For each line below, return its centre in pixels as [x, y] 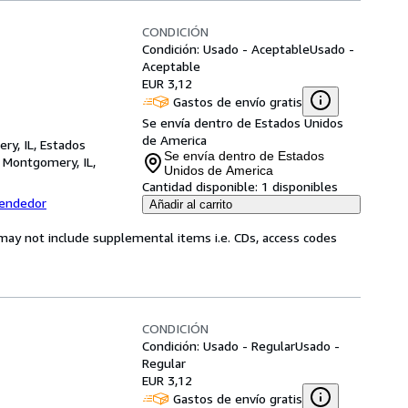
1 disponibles [300, 186]
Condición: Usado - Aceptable [226, 49]
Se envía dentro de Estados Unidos [243, 122]
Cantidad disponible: [200, 186]
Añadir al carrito [191, 204]
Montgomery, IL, [49, 162]
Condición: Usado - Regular [219, 346]
